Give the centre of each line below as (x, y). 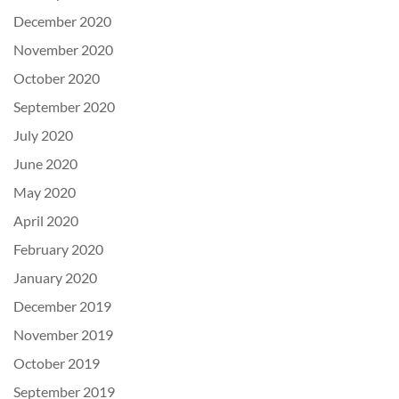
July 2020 (43, 135)
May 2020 (45, 192)
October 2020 (57, 78)
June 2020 (45, 163)
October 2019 (57, 363)
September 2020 (64, 106)
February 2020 (58, 249)
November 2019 (63, 334)
